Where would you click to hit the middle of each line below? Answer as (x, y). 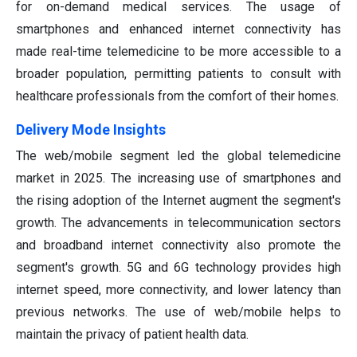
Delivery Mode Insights (91, 130)
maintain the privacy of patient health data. (132, 335)
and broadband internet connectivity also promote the (178, 245)
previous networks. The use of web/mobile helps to (178, 312)
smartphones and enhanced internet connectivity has (178, 29)
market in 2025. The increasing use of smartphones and (178, 178)
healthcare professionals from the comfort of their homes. (177, 96)
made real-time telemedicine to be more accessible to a (178, 52)
